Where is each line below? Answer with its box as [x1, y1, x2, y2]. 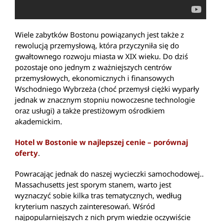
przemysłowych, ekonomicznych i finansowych [15, 73, 174, 83]
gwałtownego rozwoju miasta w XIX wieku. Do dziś [15, 51, 188, 62]
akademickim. [15, 116, 62, 127]
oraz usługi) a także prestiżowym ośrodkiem [15, 106, 165, 116]
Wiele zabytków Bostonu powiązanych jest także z [15, 30, 184, 40]
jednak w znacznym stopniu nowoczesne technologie [15, 95, 195, 105]
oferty [15, 148, 38, 158]
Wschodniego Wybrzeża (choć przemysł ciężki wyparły [15, 84, 199, 94]
